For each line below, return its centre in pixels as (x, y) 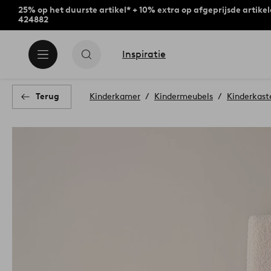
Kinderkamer (115, 96)
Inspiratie (144, 54)
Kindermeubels (184, 96)
